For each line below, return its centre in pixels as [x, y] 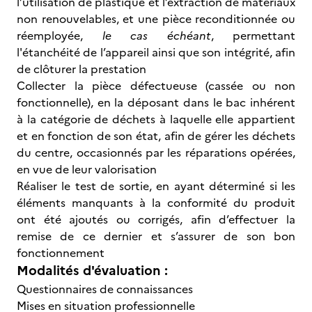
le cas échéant [156, 36]
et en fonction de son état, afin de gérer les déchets [156, 136]
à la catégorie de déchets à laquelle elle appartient [156, 119]
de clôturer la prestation [81, 69]
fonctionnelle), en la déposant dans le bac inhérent [156, 102]
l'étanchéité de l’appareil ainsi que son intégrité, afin [156, 52]
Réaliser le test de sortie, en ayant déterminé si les [156, 186]
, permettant [253, 36]
